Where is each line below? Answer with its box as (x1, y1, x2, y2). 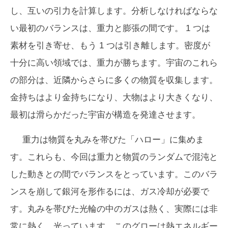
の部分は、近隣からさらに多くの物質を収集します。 (10, 75, 218, 85)
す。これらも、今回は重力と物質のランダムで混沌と (10, 152, 218, 162)
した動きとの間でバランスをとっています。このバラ (10, 169, 218, 179)
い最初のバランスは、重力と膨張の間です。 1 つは (10, 23, 210, 33)
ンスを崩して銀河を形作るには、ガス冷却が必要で (10, 186, 209, 196)
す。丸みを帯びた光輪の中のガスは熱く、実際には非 (10, 204, 218, 214)
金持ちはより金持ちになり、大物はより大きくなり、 (10, 92, 218, 102)
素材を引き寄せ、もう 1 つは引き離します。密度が (10, 40, 210, 50)
